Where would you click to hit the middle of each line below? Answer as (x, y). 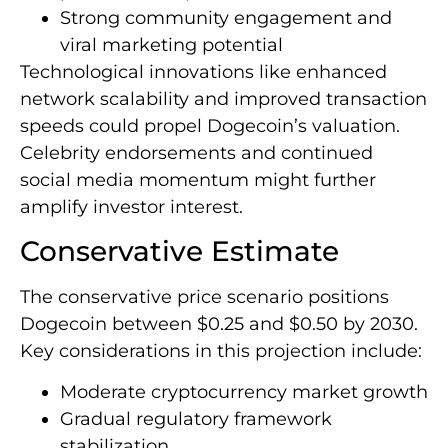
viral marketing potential (171, 44)
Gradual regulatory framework (196, 419)
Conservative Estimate (179, 251)
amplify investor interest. (131, 206)
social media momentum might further (198, 179)
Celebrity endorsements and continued (196, 152)
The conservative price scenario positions (204, 297)
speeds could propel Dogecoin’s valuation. (210, 125)
